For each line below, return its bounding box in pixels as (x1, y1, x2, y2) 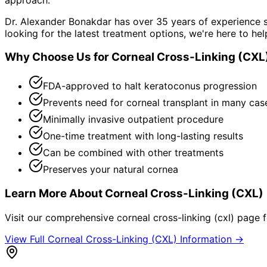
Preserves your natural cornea (43, 163, 178, 176)
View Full (5, 232, 48, 245)
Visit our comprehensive (5, 211, 117, 223)
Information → (177, 232, 244, 245)
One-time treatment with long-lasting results (43, 130, 243, 142)
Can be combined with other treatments (43, 147, 223, 159)
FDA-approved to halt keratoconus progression (43, 80, 257, 92)
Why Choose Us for (5, 50, 111, 64)
